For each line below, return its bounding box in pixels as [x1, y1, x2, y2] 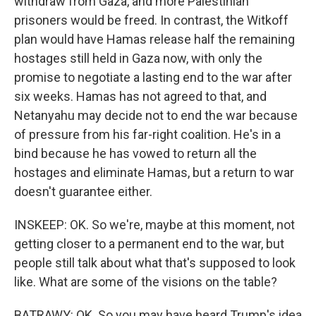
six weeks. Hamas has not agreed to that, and [14, 89, 267, 104]
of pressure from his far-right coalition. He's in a [14, 127, 281, 142]
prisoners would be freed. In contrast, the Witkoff [14, 13, 288, 28]
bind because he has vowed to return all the [14, 146, 257, 161]
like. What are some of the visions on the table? [14, 274, 277, 289]
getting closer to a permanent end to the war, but [14, 236, 284, 251]
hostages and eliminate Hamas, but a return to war [14, 165, 294, 180]
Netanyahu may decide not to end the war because [14, 108, 298, 123]
